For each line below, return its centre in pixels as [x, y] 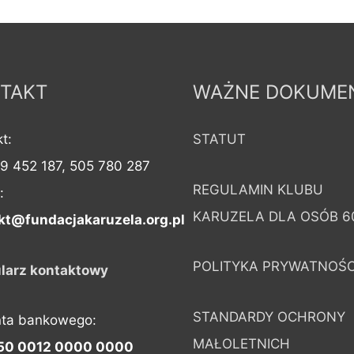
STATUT [219, 139]
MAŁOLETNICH [241, 344]
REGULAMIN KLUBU [258, 189]
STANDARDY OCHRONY [269, 317]
